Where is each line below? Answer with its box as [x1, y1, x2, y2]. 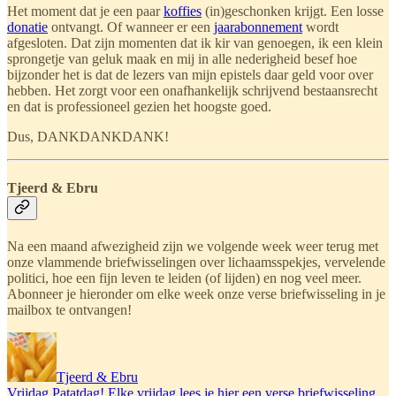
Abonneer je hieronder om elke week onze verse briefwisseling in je [7, 286, 385, 301]
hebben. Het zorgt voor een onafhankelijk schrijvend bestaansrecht [7, 83, 377, 99]
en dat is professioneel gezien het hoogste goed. [7, 99, 271, 115]
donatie [7, 19, 48, 35]
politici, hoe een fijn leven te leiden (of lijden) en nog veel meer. [7, 270, 362, 286]
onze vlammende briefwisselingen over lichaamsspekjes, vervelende [7, 254, 385, 270]
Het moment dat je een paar [7, 4, 164, 19]
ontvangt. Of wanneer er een [48, 19, 214, 35]
